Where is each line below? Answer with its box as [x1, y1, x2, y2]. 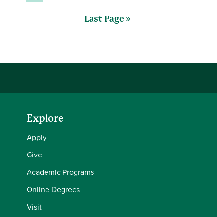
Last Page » [84, 13, 131, 24]
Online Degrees [27, 184, 80, 195]
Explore [27, 113, 63, 124]
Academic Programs [27, 167, 94, 178]
